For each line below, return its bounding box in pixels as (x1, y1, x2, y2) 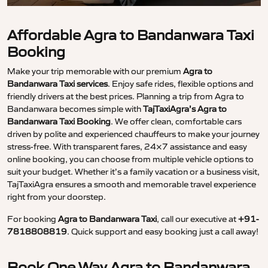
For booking (7, 214, 58, 225)
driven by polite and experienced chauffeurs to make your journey (7, 129, 260, 140)
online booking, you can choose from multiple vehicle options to (7, 154, 254, 165)
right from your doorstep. (7, 191, 106, 203)
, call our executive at (157, 214, 238, 225)
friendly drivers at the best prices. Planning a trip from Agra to (7, 91, 244, 102)
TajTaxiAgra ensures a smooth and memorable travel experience (7, 179, 256, 190)
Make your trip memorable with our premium (7, 66, 183, 77)
